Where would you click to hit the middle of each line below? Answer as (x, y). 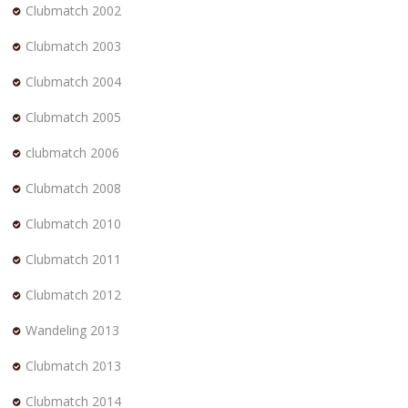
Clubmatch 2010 (73, 224)
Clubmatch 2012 (73, 295)
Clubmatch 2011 (73, 259)
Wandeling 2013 (72, 330)
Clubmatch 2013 (73, 366)
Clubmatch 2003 (73, 46)
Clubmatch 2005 (73, 117)
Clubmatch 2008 (73, 188)
